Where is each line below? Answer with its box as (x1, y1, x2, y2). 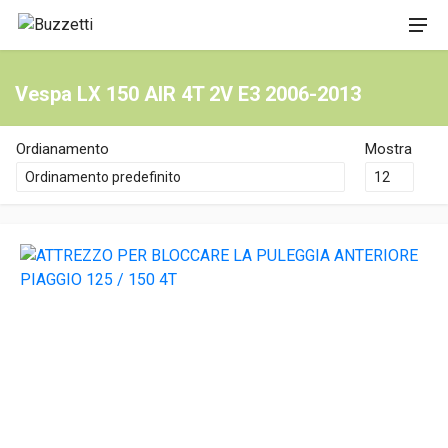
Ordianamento (16, 140, 109, 158)
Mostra (364, 140, 412, 158)
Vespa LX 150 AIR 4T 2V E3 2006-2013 (15, 82, 361, 106)
